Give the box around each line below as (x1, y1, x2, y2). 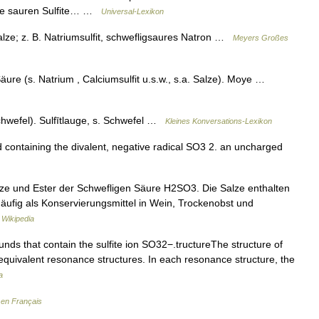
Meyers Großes (233, 33, 288, 43)
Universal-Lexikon (101, 7, 164, 16)
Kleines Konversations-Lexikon (165, 117, 272, 126)
